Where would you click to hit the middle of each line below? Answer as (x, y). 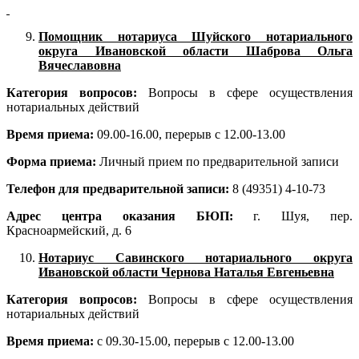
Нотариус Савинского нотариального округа (196, 258)
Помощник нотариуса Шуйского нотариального (196, 37)
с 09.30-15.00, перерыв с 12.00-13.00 (196, 341)
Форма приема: (53, 162)
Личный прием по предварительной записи (219, 162)
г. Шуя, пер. (303, 216)
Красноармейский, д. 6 (69, 231)
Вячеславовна (80, 66)
